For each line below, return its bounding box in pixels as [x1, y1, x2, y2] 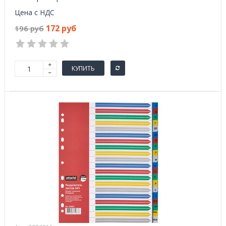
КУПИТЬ [72, 64, 95, 73]
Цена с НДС [15, 8, 54, 17]
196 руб [15, 23, 44, 33]
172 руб [46, 23, 76, 34]
